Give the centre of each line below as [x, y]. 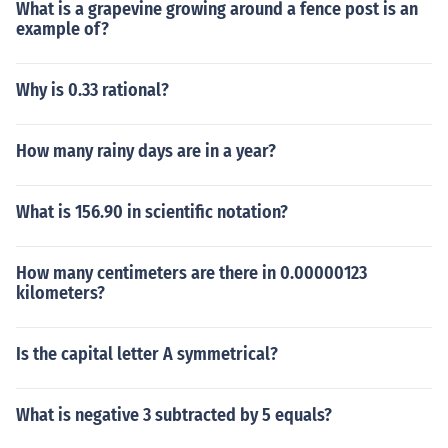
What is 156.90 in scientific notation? [152, 212]
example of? [62, 29]
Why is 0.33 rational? [92, 90]
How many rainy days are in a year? [146, 151]
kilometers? [60, 293]
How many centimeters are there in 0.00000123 [191, 273]
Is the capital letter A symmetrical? [147, 354]
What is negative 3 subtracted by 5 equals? [174, 415]
